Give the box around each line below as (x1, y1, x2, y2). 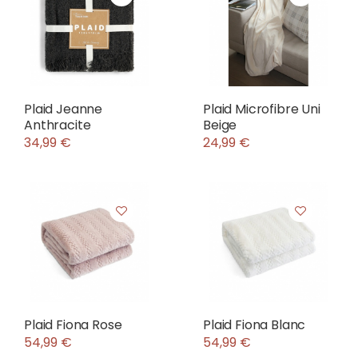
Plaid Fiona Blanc (203, 316, 306, 334)
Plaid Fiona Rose (24, 316, 122, 334)
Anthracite (24, 116, 91, 134)
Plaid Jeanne (24, 100, 103, 118)
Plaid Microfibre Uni (203, 100, 320, 118)
